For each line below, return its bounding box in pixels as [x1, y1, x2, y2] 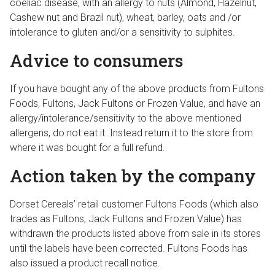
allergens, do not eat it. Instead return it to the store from [10, 127, 253, 139]
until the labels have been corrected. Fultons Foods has [10, 242, 247, 254]
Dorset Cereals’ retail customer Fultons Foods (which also [10, 198, 258, 210]
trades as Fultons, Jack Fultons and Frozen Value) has [10, 213, 242, 225]
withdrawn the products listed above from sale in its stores [10, 228, 261, 239]
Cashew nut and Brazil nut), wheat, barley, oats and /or [10, 12, 241, 23]
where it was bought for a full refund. [10, 142, 165, 153]
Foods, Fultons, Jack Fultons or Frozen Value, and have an [10, 98, 260, 109]
